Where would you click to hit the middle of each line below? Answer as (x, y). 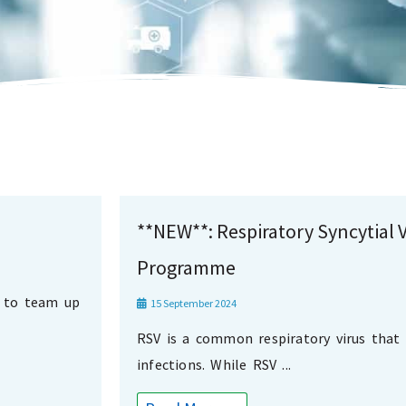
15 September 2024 (193, 304)
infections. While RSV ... (214, 365)
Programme (186, 268)
